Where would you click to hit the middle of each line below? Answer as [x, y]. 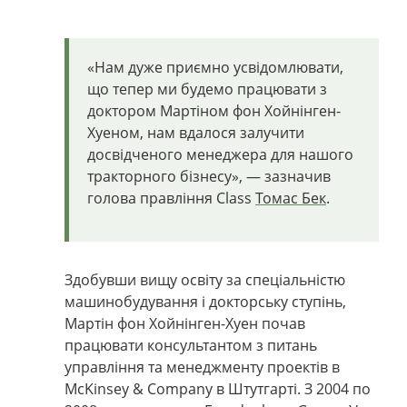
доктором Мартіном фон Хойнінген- [214, 110]
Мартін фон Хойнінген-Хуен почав [185, 323]
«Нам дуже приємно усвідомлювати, [215, 67]
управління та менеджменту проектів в [202, 367]
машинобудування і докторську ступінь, [205, 301]
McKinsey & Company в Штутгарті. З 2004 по [218, 388]
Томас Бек [291, 198]
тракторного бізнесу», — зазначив [209, 176]
